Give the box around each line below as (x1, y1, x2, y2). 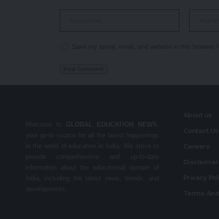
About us (183, 110, 212, 119)
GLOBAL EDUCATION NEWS (66, 120, 157, 128)
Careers (183, 142, 210, 150)
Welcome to (25, 120, 66, 128)
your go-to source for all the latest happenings (25, 131, 159, 139)
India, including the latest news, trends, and (25, 174, 159, 182)
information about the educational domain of (25, 163, 159, 171)
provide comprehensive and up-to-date (25, 153, 159, 160)
